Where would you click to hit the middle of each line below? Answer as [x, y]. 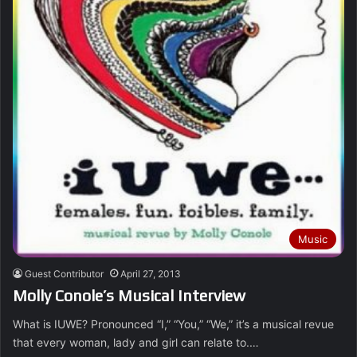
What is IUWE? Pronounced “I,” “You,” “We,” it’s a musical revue [173, 324]
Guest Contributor [64, 273]
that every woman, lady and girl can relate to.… [136, 342]
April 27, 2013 [151, 273]
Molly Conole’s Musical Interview [129, 295]
